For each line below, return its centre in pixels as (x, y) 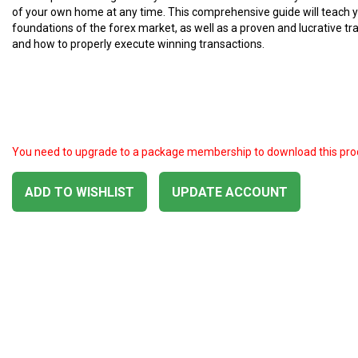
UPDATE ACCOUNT (230, 192)
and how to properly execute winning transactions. (139, 44)
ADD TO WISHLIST (80, 192)
